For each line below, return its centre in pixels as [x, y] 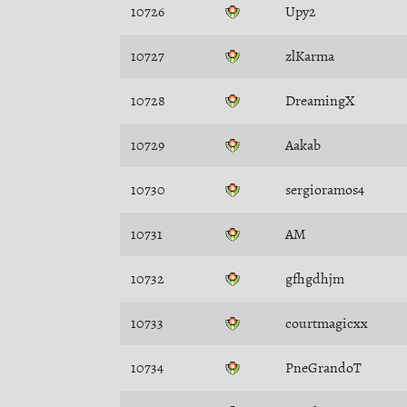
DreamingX [320, 101]
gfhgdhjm [315, 279]
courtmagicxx [327, 323]
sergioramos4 [325, 190]
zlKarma [310, 56]
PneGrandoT [323, 368]
